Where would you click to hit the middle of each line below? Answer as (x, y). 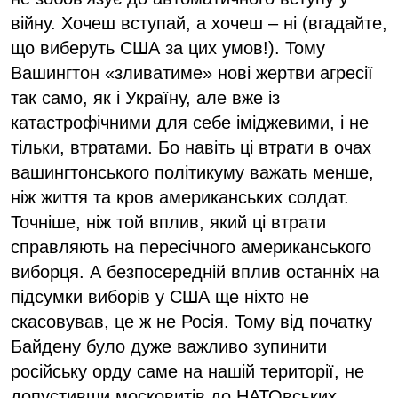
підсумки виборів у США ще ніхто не (160, 296)
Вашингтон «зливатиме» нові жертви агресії (192, 72)
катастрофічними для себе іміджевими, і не (190, 122)
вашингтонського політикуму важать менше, (192, 172)
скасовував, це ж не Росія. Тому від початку (191, 321)
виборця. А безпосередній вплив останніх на (195, 271)
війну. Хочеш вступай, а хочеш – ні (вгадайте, (199, 23)
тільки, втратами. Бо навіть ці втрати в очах (191, 147)
